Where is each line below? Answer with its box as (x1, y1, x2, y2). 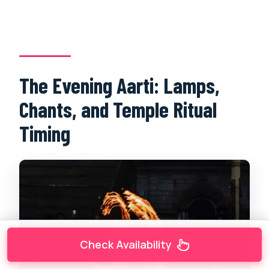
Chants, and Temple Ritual (19, 96, 217, 122)
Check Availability (79, 237, 172, 252)
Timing (19, 120, 71, 147)
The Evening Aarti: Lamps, (19, 72, 220, 98)
